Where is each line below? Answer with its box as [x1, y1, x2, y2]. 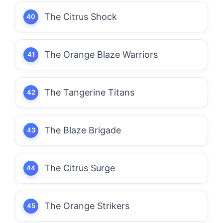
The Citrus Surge [44, 162, 115, 173]
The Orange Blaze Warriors [44, 49, 158, 60]
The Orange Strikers [44, 200, 129, 211]
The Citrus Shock [44, 11, 117, 22]
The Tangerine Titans [44, 87, 134, 98]
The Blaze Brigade [44, 124, 121, 135]
